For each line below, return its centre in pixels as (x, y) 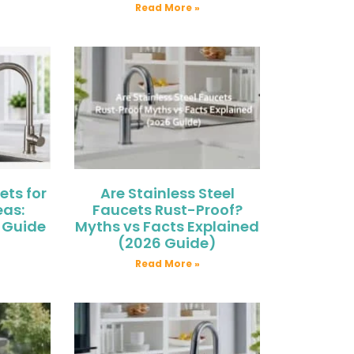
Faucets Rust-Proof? (167, 209)
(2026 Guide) (168, 243)
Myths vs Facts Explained (168, 226)
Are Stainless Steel (167, 193)
